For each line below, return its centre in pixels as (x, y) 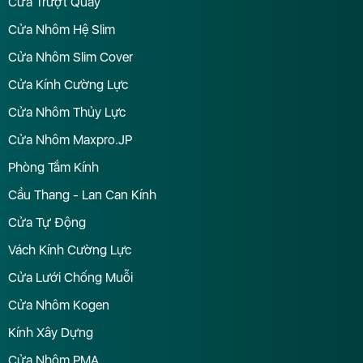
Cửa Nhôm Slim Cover (70, 58)
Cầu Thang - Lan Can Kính (82, 195)
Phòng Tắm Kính (53, 168)
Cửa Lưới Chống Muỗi (70, 278)
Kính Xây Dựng (51, 333)
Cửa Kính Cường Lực (68, 85)
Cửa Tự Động (47, 223)
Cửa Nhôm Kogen (59, 305)
